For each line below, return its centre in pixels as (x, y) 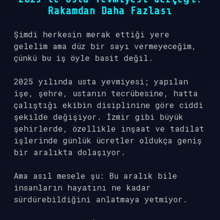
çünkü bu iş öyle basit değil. (83, 58)
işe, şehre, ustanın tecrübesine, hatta (106, 93)
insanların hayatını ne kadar (82, 187)
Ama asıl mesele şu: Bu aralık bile (96, 176)
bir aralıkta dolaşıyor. (70, 152)
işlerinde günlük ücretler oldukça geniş (108, 140)
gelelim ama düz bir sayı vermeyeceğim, (105, 46)
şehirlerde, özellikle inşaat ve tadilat (109, 128)
